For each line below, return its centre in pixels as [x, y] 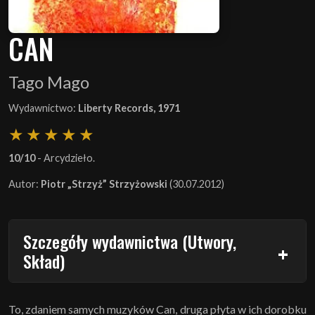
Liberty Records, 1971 [129, 108]
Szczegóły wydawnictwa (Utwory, [130, 241]
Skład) [44, 261]
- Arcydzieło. [65, 157]
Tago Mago [49, 82]
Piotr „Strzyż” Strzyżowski [104, 184]
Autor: [25, 184]
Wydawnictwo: [43, 108]
